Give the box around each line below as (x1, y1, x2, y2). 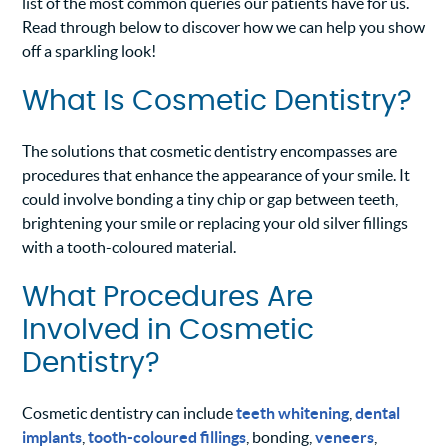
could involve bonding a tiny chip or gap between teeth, (22, 190, 399, 209)
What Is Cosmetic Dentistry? (22, 88, 413, 117)
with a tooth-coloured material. (22, 238, 237, 257)
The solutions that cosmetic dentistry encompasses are (22, 142, 398, 161)
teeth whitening (236, 404, 350, 423)
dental (355, 404, 401, 423)
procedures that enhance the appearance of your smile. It (22, 166, 411, 185)
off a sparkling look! (22, 42, 157, 61)
